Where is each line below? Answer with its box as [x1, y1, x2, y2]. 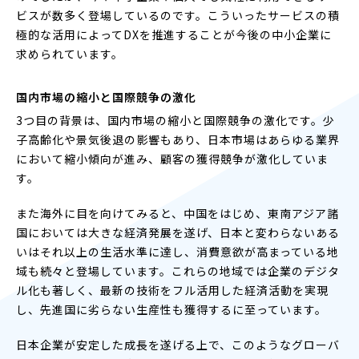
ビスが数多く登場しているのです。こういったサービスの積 [16, 6, 340, 23]
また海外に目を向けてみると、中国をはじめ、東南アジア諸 [16, 204, 339, 221]
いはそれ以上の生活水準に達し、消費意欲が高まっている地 [16, 243, 339, 260]
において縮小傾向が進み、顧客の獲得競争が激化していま [16, 150, 329, 167]
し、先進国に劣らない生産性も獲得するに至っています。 [16, 301, 327, 317]
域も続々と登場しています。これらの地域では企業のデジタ [16, 262, 340, 279]
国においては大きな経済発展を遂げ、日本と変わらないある [16, 224, 340, 240]
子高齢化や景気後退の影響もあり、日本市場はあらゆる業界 [16, 131, 340, 147]
